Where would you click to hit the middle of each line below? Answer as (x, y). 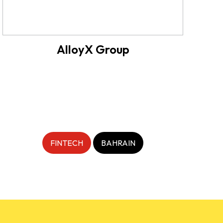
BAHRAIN (118, 143)
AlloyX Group (93, 49)
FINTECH (67, 143)
